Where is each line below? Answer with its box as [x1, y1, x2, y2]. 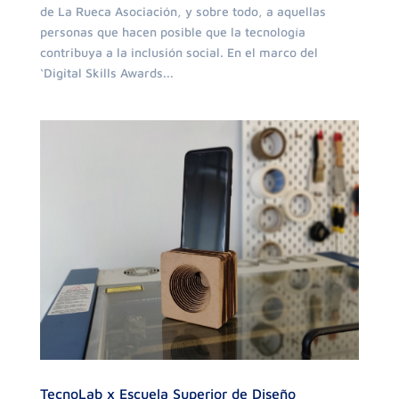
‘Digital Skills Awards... [39, 65, 174, 81]
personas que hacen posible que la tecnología [39, 24, 305, 40]
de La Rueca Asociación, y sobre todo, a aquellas [39, 4, 326, 20]
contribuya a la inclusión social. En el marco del [39, 45, 318, 61]
